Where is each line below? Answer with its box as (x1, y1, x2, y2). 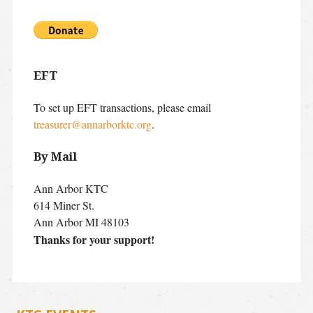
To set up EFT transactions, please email (33, 99, 211, 115)
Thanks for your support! (33, 231, 154, 247)
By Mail (33, 149, 77, 163)
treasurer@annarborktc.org (33, 116, 152, 131)
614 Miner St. (33, 197, 94, 212)
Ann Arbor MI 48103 (33, 214, 129, 229)
